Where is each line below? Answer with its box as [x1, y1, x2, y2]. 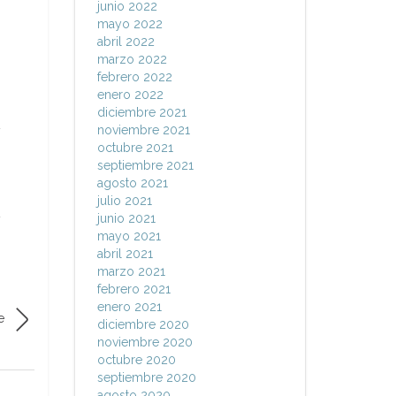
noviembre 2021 [96, 123, 190, 137]
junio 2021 [96, 211, 156, 225]
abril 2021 [96, 247, 153, 261]
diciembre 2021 [96, 105, 187, 119]
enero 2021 [96, 300, 162, 314]
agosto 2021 [96, 176, 168, 190]
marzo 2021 [96, 264, 165, 278]
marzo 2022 [96, 52, 167, 66]
